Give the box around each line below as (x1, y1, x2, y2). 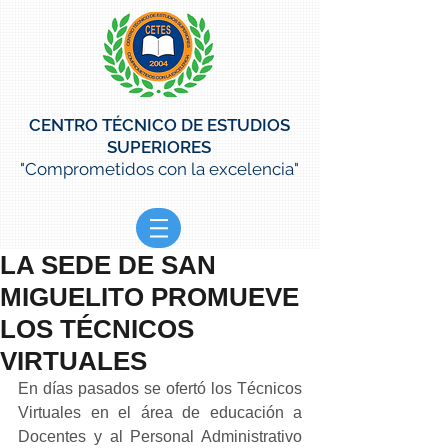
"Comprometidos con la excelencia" (19, 159, 299, 179)
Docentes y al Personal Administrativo (18, 428, 302, 445)
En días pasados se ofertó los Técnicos (18, 380, 302, 397)
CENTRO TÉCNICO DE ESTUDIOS (28, 115, 290, 135)
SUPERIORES (107, 137, 211, 157)
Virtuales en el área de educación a (18, 404, 302, 421)
